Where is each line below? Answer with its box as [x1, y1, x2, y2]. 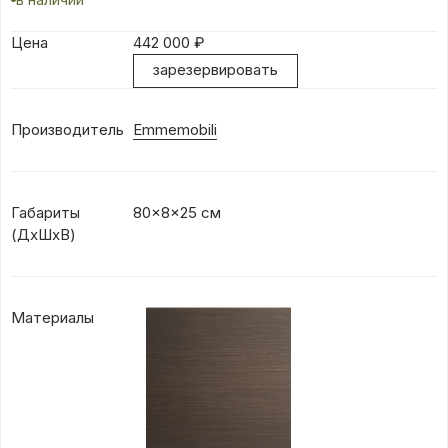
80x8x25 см [133, 202, 221, 222]
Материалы [11, 307, 94, 327]
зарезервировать [153, 59, 278, 79]
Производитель [11, 119, 124, 139]
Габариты [11, 202, 80, 222]
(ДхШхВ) [11, 224, 76, 244]
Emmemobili [133, 119, 217, 139]
